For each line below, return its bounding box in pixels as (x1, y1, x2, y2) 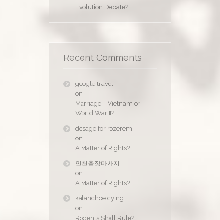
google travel (75, 80, 113, 88)
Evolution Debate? (75, 3, 128, 11)
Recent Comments (63, 53, 142, 63)
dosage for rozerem (75, 125, 132, 133)
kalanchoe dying (75, 194, 124, 202)
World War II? (75, 110, 114, 117)
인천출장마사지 (75, 160, 120, 167)
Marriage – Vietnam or (75, 100, 140, 108)
